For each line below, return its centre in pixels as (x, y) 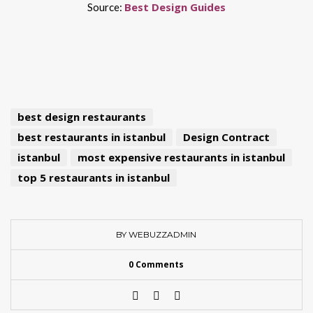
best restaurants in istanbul (92, 137)
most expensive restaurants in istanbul (181, 157)
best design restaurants (82, 117)
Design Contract (226, 137)
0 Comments (156, 264)
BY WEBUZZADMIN (156, 234)
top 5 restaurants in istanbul (94, 177)
